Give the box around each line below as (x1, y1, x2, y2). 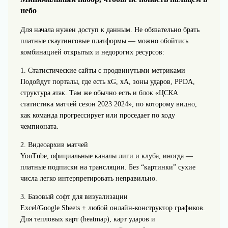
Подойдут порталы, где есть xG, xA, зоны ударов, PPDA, (20, 78, 195, 85)
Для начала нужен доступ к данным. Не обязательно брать (20, 26, 199, 34)
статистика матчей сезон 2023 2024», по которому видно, (20, 100, 197, 108)
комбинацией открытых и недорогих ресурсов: (20, 48, 164, 56)
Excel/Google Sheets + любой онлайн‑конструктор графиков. (20, 204, 205, 212)
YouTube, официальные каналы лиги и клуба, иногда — (20, 152, 193, 160)
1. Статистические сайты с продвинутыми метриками (20, 67, 185, 74)
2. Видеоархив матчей (20, 141, 88, 149)
